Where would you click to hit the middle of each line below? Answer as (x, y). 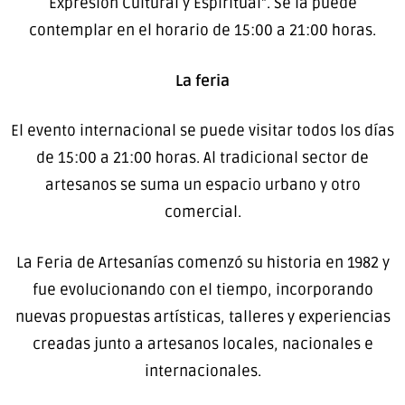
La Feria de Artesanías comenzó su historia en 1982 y (202, 262)
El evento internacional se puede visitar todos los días (202, 131)
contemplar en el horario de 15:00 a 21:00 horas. (202, 31)
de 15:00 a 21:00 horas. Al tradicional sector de (202, 158)
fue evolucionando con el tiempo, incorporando (202, 289)
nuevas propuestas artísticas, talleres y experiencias (202, 316)
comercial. (202, 212)
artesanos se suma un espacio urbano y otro (202, 185)
